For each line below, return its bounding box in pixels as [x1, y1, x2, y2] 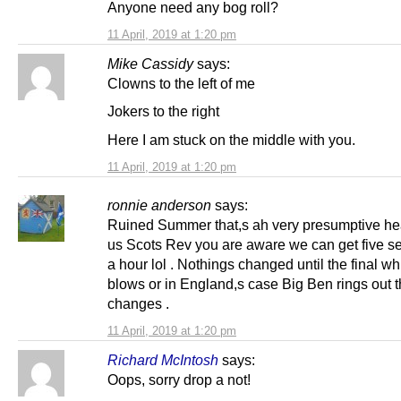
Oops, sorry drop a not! [107, 371, 251, 388]
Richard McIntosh [107, 351, 218, 368]
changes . [107, 294, 169, 311]
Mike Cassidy [107, 55, 193, 73]
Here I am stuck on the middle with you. [107, 131, 355, 148]
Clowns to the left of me [107, 75, 255, 92]
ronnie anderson [107, 196, 211, 213]
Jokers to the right [107, 103, 219, 120]
